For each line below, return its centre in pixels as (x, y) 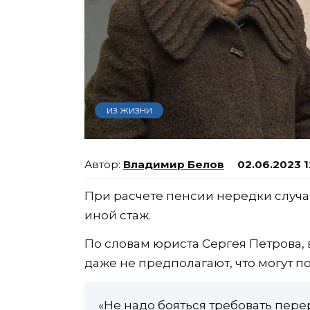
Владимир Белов (174, 165)
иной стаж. (118, 216)
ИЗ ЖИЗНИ (129, 110)
